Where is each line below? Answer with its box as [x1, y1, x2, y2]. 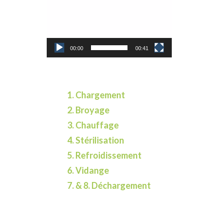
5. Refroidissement [67, 150, 142, 161]
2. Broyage [67, 105, 109, 116]
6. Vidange [67, 165, 109, 176]
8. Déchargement [83, 180, 151, 191]
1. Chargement [67, 90, 125, 101]
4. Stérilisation [67, 135, 124, 146]
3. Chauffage [67, 120, 119, 131]
